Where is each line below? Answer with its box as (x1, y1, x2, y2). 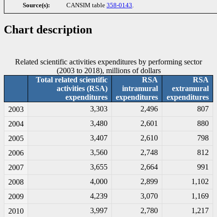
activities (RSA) (57, 84, 108, 93)
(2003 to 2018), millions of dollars (56, 66, 161, 75)
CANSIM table (66, 2, 107, 9)
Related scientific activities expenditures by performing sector (15, 57, 202, 66)
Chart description (4, 23, 92, 36)
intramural (122, 84, 158, 93)
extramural (172, 84, 209, 93)
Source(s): (23, 2, 50, 9)
